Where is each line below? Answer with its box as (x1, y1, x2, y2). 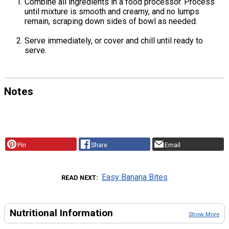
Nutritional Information (10, 207, 113, 219)
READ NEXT (61, 173, 97, 181)
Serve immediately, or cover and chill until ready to (25, 36, 203, 46)
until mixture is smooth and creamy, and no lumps (25, 7, 199, 17)
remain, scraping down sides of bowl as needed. (25, 16, 197, 27)
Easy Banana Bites (101, 172, 168, 182)
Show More (189, 210, 219, 218)
